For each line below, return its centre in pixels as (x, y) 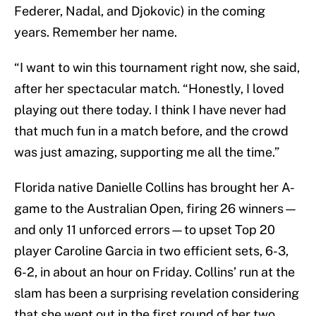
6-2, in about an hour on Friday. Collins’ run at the (154, 272)
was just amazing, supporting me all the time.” (147, 152)
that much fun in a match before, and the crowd (151, 131)
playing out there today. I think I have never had (150, 110)
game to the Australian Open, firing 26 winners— (156, 209)
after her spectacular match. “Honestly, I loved (149, 89)
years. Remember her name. (96, 32)
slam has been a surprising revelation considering (157, 293)
